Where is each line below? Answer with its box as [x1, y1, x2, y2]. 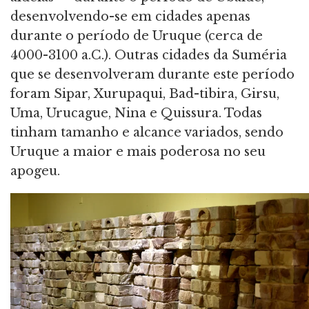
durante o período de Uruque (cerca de [10, 28, 263, 43]
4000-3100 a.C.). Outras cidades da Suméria [10, 47, 287, 63]
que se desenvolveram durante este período [10, 66, 295, 82]
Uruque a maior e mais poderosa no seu [10, 143, 266, 159]
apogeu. [10, 163, 60, 179]
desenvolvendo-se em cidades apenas [10, 8, 250, 24]
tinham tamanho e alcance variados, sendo [10, 124, 283, 140]
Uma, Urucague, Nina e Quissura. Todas [10, 105, 262, 121]
